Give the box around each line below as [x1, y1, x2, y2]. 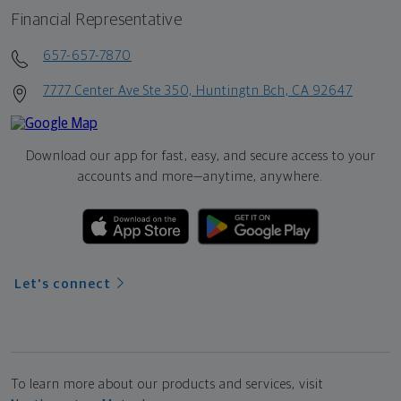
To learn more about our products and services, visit [11, 378, 324, 392]
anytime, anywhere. [203, 170, 323, 184]
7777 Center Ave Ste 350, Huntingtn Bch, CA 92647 [43, 84, 353, 98]
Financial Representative [11, 12, 182, 30]
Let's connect [14, 277, 111, 292]
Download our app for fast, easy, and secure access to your [25, 149, 376, 164]
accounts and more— [78, 170, 203, 184]
